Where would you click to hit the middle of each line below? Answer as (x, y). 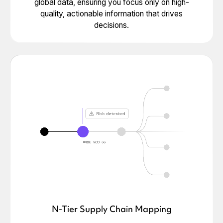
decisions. (111, 25)
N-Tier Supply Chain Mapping (111, 209)
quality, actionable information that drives (111, 13)
